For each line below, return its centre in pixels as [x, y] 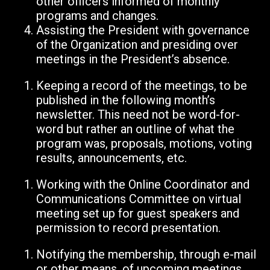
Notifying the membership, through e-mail [146, 255]
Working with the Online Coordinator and [143, 185]
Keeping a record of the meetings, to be [142, 86]
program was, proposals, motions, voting [144, 144]
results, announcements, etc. [115, 158]
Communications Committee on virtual [139, 199]
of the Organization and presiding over [137, 45]
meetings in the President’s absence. [133, 59]
